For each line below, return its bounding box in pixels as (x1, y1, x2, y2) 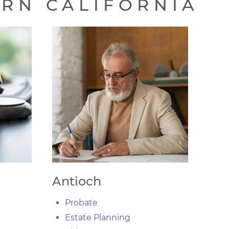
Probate (65, 198, 98, 208)
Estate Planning (65, 213, 130, 222)
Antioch (52, 174, 101, 189)
